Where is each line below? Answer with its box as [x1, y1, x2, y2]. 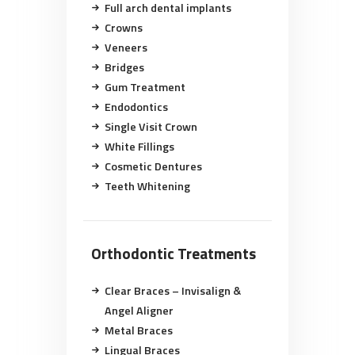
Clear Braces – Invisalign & [104, 282, 241, 300]
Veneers [104, 38, 147, 56]
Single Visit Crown [104, 117, 197, 136]
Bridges [104, 58, 144, 76]
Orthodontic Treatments [91, 241, 257, 265]
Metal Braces [104, 322, 173, 340]
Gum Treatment [104, 78, 185, 96]
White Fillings [104, 137, 174, 155]
